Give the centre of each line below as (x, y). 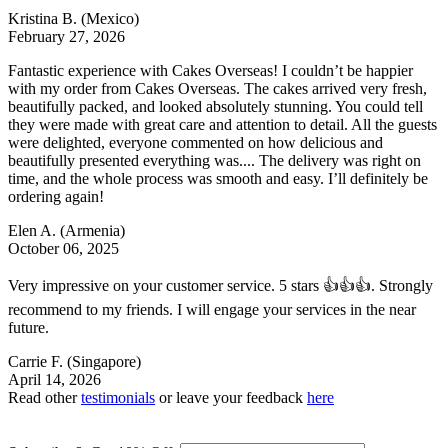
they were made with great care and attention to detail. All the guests (222, 124)
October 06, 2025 (63, 248)
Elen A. (34, 230)
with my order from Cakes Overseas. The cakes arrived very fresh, (217, 88)
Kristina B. (44, 18)
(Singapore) (104, 361)
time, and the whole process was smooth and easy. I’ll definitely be (218, 178)
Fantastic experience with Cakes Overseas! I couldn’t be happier (210, 70)
